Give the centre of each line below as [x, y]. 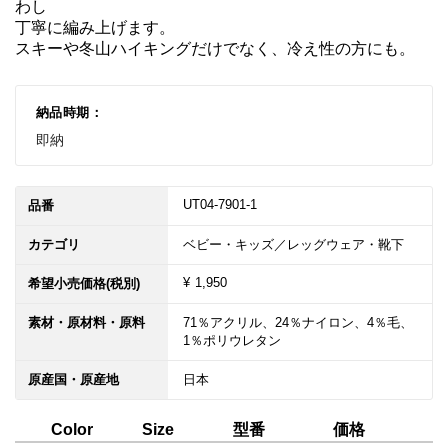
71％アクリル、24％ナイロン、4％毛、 [298, 322]
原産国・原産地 [73, 379]
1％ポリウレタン [232, 340]
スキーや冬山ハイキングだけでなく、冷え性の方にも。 [215, 48]
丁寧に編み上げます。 [95, 27]
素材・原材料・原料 [86, 322]
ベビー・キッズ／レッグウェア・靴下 [293, 244]
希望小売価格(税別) [84, 283]
